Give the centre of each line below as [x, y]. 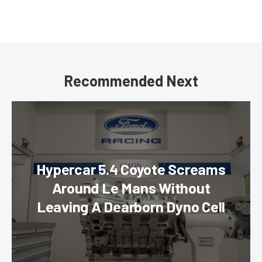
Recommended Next [131, 80]
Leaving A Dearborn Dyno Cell [131, 206]
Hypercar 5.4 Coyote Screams [131, 169]
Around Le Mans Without [131, 188]
